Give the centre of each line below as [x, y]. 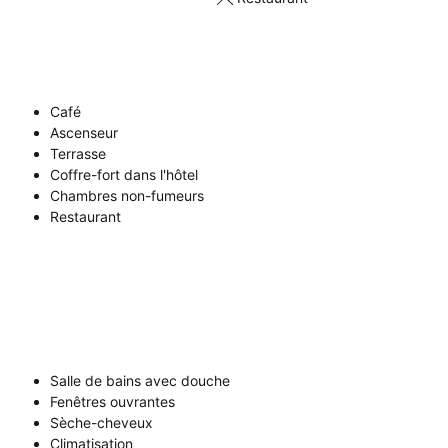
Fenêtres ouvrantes [112, 402]
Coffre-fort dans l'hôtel [124, 175]
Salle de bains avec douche [140, 381]
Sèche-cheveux [101, 423]
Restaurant [85, 217]
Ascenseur [84, 133]
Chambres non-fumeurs [127, 196]
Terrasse [78, 154]
